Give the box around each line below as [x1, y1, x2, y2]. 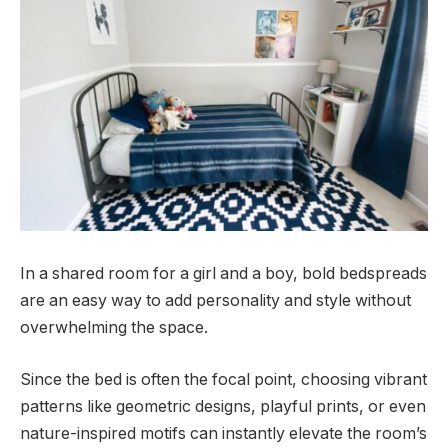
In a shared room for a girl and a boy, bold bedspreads [20, 264, 427, 284]
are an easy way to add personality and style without [20, 291, 411, 311]
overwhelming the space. [20, 318, 208, 338]
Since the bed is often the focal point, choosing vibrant [20, 369, 427, 389]
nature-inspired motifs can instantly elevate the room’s [20, 423, 427, 443]
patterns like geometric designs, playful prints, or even [20, 396, 426, 416]
